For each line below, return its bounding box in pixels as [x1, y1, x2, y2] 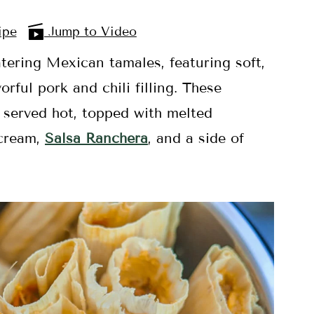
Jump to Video [43, 24, 137, 39]
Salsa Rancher [45, 130, 140, 146]
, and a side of [148, 130, 244, 146]
